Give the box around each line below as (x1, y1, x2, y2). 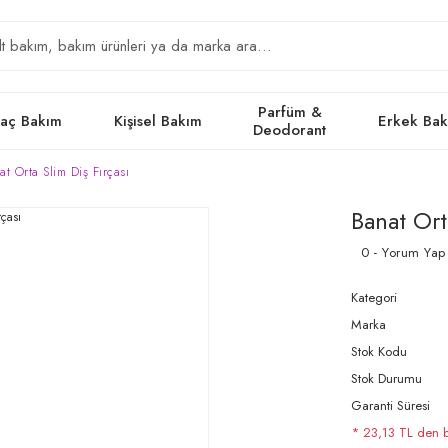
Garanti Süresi (351, 396, 430, 415)
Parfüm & (257, 101, 322, 123)
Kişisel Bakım (114, 110, 203, 132)
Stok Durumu (351, 369, 422, 388)
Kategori (351, 288, 397, 307)
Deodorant (253, 119, 327, 141)
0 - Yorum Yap (361, 243, 446, 262)
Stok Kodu (351, 342, 407, 361)
